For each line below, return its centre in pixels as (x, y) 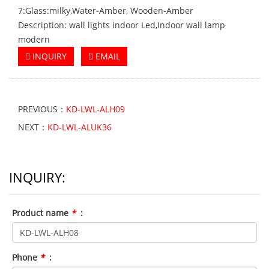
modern (34, 39)
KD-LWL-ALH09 (95, 109)
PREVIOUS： (42, 109)
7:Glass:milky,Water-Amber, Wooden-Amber (106, 11)
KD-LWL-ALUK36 (80, 127)
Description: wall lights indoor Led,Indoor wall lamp (122, 25)
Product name (41, 213)
